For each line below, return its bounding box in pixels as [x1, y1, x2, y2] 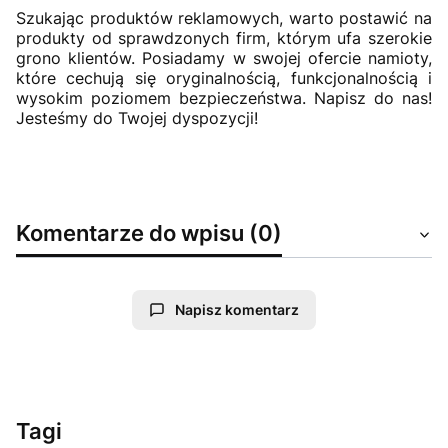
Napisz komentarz [175, 301, 299, 319]
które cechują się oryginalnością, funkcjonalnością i [16, 68, 432, 89]
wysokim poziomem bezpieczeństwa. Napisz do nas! [16, 88, 432, 109]
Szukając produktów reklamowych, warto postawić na [16, 8, 432, 29]
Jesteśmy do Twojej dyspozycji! [16, 108, 258, 129]
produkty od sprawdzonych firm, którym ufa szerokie [16, 28, 432, 49]
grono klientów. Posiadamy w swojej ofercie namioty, [16, 48, 432, 69]
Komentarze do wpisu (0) [16, 219, 282, 247]
